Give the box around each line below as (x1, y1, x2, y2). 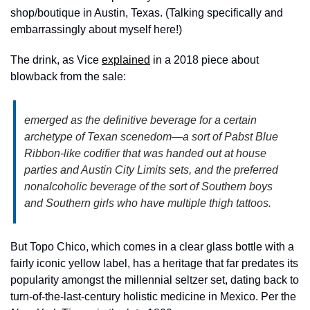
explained (102, 53, 150, 66)
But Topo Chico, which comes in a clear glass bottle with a (10, 240, 294, 253)
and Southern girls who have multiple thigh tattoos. (24, 197, 271, 209)
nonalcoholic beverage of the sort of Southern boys (24, 180, 273, 192)
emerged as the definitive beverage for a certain (24, 113, 257, 126)
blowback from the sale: (10, 70, 126, 82)
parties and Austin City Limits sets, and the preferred (24, 163, 278, 176)
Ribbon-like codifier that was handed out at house (24, 147, 266, 159)
